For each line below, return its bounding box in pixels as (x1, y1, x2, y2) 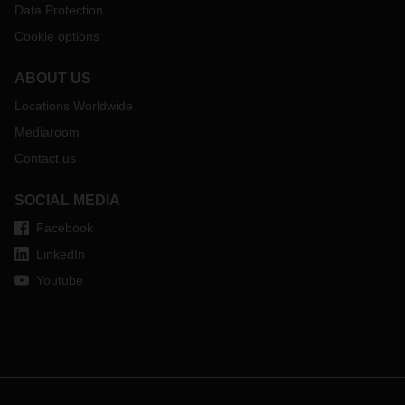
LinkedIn (36, 247, 85, 261)
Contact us (14, 151, 76, 165)
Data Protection (14, 3, 103, 17)
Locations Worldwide (14, 99, 133, 113)
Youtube (36, 273, 83, 287)
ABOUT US (14, 71, 91, 86)
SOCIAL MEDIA (14, 193, 120, 208)
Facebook (36, 221, 93, 235)
